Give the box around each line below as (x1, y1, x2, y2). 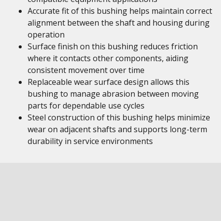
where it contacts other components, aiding (28, 53, 188, 64)
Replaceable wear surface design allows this (28, 76, 189, 87)
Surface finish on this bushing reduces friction (28, 41, 198, 52)
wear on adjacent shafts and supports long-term (28, 124, 207, 135)
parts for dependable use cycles (28, 100, 145, 111)
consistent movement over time (28, 65, 145, 75)
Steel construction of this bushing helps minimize (28, 112, 210, 123)
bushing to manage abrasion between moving (28, 88, 199, 99)
